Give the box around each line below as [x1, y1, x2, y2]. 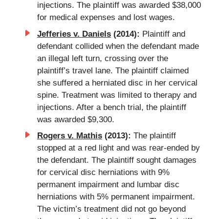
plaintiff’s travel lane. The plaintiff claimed [37, 66, 189, 75]
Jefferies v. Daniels [37, 29, 111, 39]
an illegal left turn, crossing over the [37, 53, 168, 63]
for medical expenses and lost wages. [37, 13, 175, 22]
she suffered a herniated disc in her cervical [37, 78, 197, 88]
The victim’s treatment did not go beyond [37, 204, 186, 214]
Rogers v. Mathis [37, 131, 102, 141]
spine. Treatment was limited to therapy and [37, 90, 197, 100]
